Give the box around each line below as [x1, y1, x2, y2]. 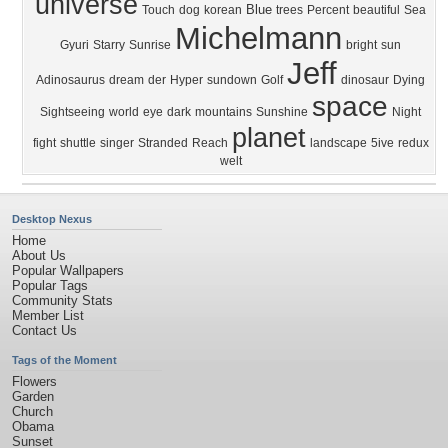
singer [99, 136, 134, 150]
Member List [12, 308, 84, 323]
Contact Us [12, 323, 77, 338]
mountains [195, 105, 252, 119]
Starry [93, 38, 125, 52]
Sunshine [256, 105, 308, 119]
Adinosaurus [36, 73, 105, 87]
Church [12, 404, 53, 419]
